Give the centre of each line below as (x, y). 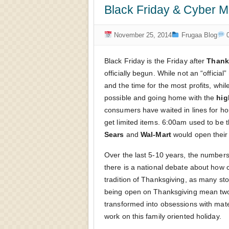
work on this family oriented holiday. (163, 216)
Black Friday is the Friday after (156, 61)
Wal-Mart (156, 134)
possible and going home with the (161, 98)
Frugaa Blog (199, 35)
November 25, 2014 (142, 35)
